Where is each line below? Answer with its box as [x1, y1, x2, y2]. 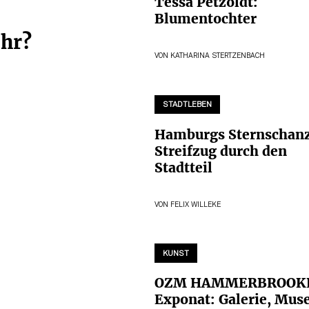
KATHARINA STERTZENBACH [170, 53, 265, 60]
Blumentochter [154, 10, 257, 28]
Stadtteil [154, 159, 212, 176]
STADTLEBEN [163, 101, 212, 109]
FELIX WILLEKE [170, 201, 221, 208]
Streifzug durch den [154, 142, 287, 159]
